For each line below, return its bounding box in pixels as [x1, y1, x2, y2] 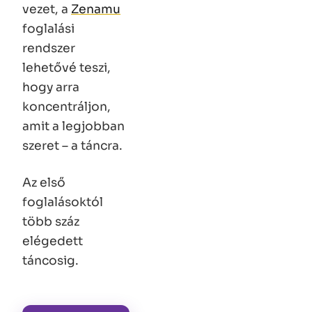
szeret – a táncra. [22, 137, 123, 153]
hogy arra [22, 79, 79, 95]
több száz [22, 214, 79, 230]
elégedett [22, 233, 83, 249]
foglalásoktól [22, 194, 103, 210]
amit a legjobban [22, 118, 125, 134]
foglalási [22, 20, 75, 36]
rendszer [22, 40, 75, 56]
